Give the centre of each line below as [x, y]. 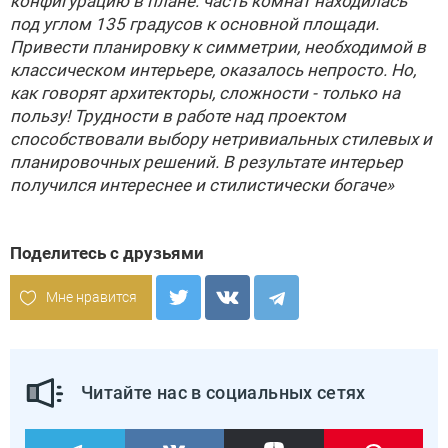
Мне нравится [91, 297]
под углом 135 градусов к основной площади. [194, 24]
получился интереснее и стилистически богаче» [202, 185]
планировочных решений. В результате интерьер [206, 162]
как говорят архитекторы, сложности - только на [205, 93]
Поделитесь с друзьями [107, 253]
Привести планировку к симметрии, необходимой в [218, 47]
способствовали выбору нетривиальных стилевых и [221, 139]
